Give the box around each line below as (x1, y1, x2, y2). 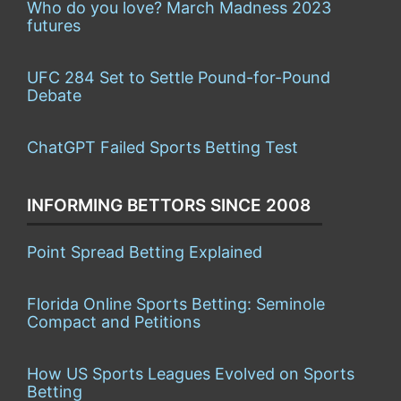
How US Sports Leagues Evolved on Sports (27, 364, 354, 384)
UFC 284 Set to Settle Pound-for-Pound (27, 68, 330, 88)
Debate (27, 86, 81, 106)
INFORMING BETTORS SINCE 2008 (27, 195, 311, 217)
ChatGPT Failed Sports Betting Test (27, 138, 298, 158)
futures (27, 16, 81, 36)
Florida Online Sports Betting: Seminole (27, 294, 325, 314)
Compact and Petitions (27, 312, 200, 332)
